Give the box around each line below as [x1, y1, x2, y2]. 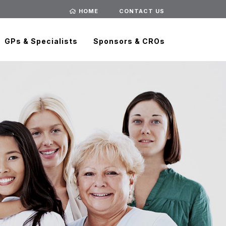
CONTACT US [119, 7, 164, 15]
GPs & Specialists [5, 37, 78, 46]
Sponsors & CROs [93, 37, 165, 46]
